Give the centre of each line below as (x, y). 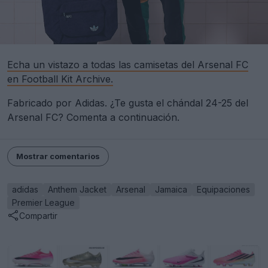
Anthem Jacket (77, 190)
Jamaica (171, 190)
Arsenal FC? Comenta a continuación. (93, 118)
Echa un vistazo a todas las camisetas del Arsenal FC (128, 65)
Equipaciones (223, 190)
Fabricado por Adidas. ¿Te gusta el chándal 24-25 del (128, 103)
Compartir (38, 215)
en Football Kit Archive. (60, 79)
